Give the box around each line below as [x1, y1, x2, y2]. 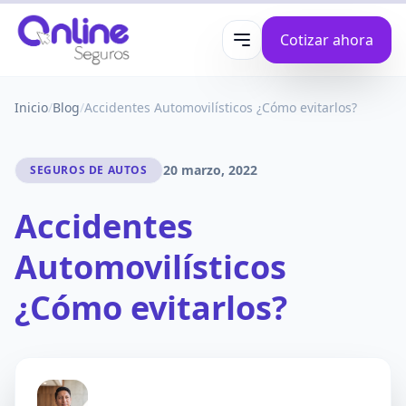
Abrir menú [240, 39, 319, 60]
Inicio [14, 99, 48, 116]
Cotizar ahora [280, 30, 373, 50]
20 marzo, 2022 [162, 161, 257, 179]
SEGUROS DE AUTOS [30, 162, 148, 178]
